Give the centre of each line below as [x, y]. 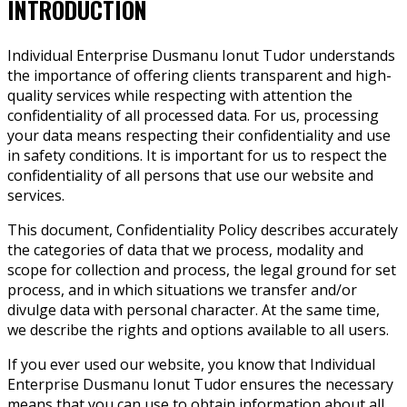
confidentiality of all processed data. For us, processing [193, 115]
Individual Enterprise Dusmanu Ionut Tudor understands [201, 55]
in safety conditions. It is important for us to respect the [197, 155]
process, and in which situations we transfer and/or [182, 289]
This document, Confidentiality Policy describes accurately [203, 229]
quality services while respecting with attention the [180, 95]
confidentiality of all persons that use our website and [190, 175]
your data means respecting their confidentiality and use [199, 135]
